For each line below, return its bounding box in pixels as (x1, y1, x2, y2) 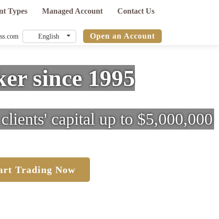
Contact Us (117, 7, 154, 15)
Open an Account (90, 32, 155, 40)
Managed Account (42, 7, 103, 15)
